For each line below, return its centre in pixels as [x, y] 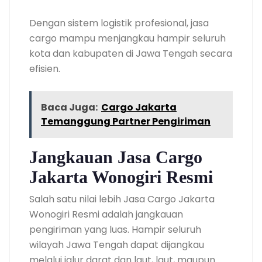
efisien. [45, 69]
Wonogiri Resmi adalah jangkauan [106, 214]
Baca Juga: [69, 107]
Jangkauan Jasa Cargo [116, 157]
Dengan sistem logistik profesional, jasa [119, 23]
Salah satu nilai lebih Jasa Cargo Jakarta [122, 199]
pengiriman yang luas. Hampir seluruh [115, 230]
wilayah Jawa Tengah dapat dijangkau [117, 245]
